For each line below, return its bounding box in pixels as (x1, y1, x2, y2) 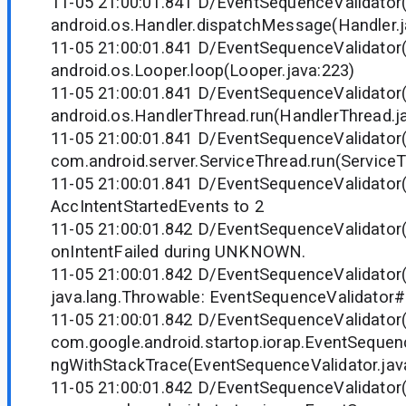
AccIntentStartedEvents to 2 (51, 197, 265, 217)
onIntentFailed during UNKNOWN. (51, 242, 306, 262)
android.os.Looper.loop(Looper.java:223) (51, 61, 355, 81)
